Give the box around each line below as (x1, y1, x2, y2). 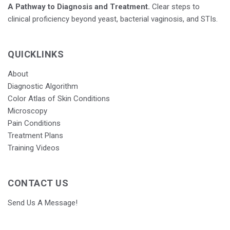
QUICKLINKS (8, 49, 64, 60)
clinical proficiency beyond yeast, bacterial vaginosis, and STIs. (8, 14, 218, 24)
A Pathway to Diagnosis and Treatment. (8, 2, 150, 12)
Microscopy (8, 106, 47, 116)
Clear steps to (150, 2, 200, 12)
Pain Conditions (8, 119, 61, 128)
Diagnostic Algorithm (8, 82, 78, 91)
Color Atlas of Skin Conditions (8, 94, 110, 104)
